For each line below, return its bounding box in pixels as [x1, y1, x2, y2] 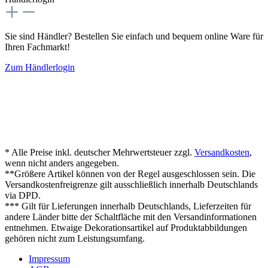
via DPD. [5, 190, 41, 200]
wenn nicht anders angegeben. [5, 157, 119, 168]
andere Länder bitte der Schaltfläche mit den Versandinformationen [5, 211, 257, 222]
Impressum [29, 253, 70, 264]
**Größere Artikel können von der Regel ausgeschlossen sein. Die [5, 168, 255, 179]
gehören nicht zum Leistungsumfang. [5, 233, 145, 243]
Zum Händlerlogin [5, 62, 75, 72]
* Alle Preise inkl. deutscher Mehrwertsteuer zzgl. [5, 147, 194, 157]
